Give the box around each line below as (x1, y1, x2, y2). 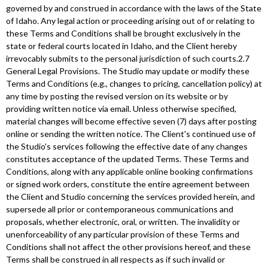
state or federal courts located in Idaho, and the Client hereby (6, 41, 237, 51)
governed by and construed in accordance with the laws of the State (6, 3, 261, 13)
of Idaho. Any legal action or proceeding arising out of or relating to (6, 16, 255, 26)
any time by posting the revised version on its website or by (6, 91, 228, 101)
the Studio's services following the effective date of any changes (6, 141, 248, 151)
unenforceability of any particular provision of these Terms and (6, 229, 239, 239)
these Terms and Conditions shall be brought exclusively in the (6, 28, 240, 38)
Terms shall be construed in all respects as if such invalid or (6, 254, 225, 264)
